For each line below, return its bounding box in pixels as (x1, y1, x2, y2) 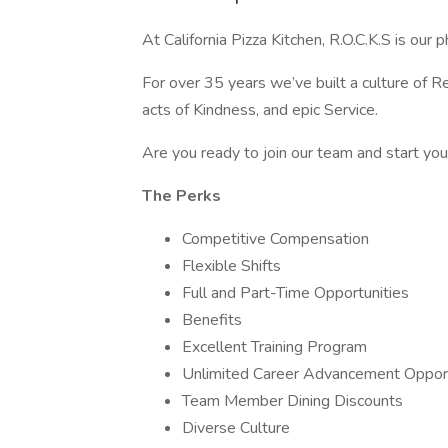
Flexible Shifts (182, 255, 281, 277)
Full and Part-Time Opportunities (182, 282, 409, 304)
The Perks (142, 185, 221, 207)
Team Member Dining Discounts (182, 390, 403, 412)
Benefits (182, 309, 242, 331)
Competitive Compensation (182, 228, 369, 250)
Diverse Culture (182, 417, 290, 439)
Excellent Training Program (182, 336, 367, 358)
